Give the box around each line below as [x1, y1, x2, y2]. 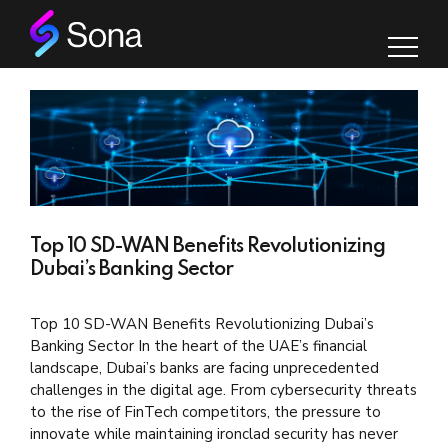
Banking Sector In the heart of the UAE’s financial [30, 336, 367, 357]
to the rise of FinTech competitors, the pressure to [30, 402, 381, 423]
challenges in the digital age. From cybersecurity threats [30, 380, 417, 401]
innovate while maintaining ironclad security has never [30, 424, 398, 445]
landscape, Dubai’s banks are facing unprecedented [30, 358, 379, 379]
